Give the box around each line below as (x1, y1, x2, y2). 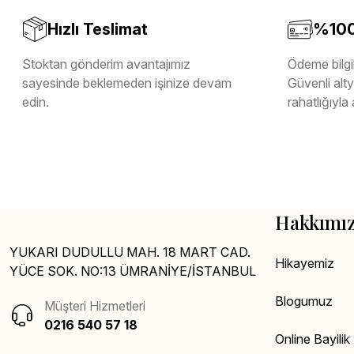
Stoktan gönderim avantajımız (22, 55, 190, 72)
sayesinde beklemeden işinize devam (22, 74, 232, 91)
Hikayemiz (275, 254, 334, 271)
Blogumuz (275, 292, 333, 309)
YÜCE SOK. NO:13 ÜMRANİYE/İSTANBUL (9, 262, 256, 279)
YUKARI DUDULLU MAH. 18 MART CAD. (9, 243, 250, 260)
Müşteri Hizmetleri (44, 297, 145, 314)
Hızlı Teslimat (47, 19, 148, 39)
